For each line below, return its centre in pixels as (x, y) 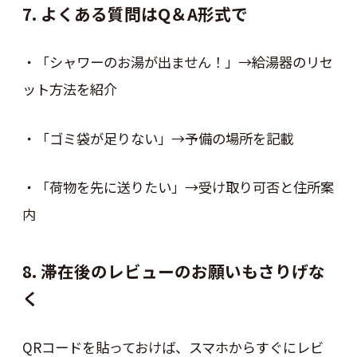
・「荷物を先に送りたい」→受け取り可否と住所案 (178, 187)
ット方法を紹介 (69, 89)
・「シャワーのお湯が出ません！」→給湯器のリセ (177, 62)
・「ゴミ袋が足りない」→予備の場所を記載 (157, 138)
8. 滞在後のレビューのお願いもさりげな (173, 271)
